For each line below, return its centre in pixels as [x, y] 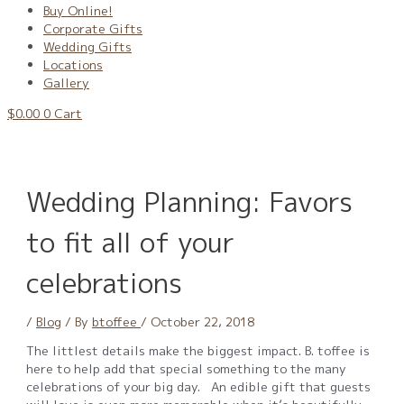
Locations [73, 65]
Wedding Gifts [87, 47]
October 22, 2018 [203, 321]
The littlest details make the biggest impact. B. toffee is [198, 351]
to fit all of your [131, 242]
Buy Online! [78, 11]
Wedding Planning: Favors [190, 202]
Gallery [66, 83]
